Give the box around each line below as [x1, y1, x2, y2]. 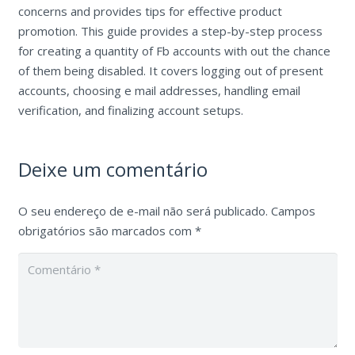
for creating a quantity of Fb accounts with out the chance [17, 43, 330, 59]
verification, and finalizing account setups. [17, 102, 243, 119]
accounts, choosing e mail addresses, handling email [17, 82, 300, 99]
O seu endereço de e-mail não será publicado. [17, 203, 268, 219]
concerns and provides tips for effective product [17, 3, 282, 20]
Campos [270, 203, 315, 219]
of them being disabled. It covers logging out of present [17, 63, 323, 79]
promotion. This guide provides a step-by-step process [17, 23, 323, 40]
